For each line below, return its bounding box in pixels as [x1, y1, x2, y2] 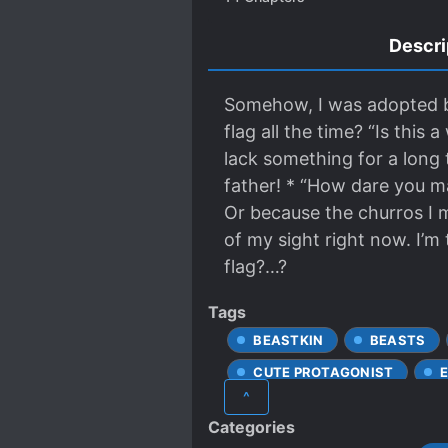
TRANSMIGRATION [253, 428, 381, 444]
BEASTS [369, 332, 426, 348]
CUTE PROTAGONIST [253, 364, 394, 380]
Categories [208, 417, 295, 437]
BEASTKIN [253, 332, 324, 348]
